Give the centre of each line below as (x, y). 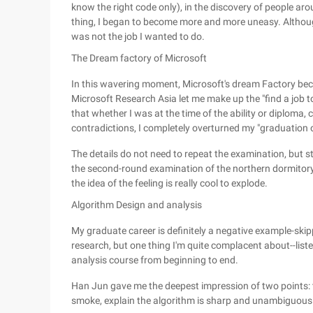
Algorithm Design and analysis (137, 205)
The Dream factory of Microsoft (139, 58)
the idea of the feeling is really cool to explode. (169, 183)
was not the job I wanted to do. (138, 36)
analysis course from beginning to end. (155, 260)
